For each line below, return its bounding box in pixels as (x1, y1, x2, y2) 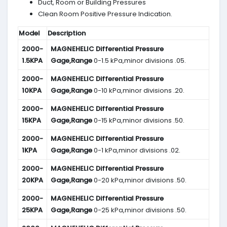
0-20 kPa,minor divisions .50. (92, 175, 186, 185)
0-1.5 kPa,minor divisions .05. (92, 56, 186, 66)
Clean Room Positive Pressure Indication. (38, 9, 172, 19)
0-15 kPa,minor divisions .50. (92, 116, 184, 126)
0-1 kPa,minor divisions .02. (92, 145, 180, 156)
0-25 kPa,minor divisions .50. (92, 205, 186, 215)
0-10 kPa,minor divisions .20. (92, 86, 184, 96)
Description (48, 28, 86, 39)
